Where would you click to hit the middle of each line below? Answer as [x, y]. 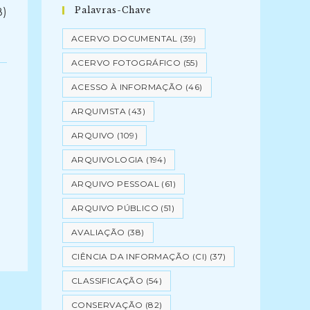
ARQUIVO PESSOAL [116, 184]
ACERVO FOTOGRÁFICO [126, 63]
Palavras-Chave [113, 10]
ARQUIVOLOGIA [108, 159]
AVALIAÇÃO [98, 232]
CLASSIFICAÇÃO [108, 281]
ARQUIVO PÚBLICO [115, 208]
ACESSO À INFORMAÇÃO [127, 87]
